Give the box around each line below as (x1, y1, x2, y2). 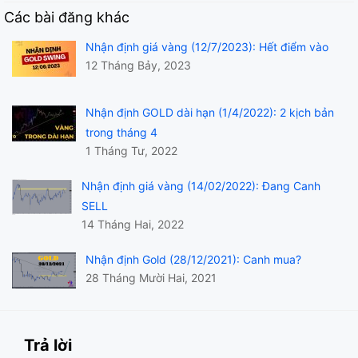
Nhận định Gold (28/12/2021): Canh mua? (86, 252, 301, 266)
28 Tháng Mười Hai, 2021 (86, 270, 217, 284)
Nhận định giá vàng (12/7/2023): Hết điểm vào (86, 39, 328, 54)
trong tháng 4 (86, 125, 157, 139)
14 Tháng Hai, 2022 (82, 217, 184, 231)
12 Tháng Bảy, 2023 (86, 58, 191, 72)
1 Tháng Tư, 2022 (86, 143, 177, 157)
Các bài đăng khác (4, 8, 129, 26)
